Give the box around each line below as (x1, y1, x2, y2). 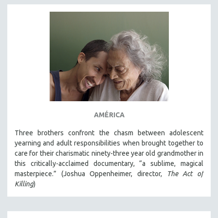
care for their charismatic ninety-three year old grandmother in (15, 149, 203, 157)
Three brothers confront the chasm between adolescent (15, 128, 203, 137)
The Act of (166, 169, 204, 178)
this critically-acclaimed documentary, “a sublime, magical (15, 159, 203, 167)
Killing (15, 180, 34, 188)
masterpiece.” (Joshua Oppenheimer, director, (15, 169, 167, 178)
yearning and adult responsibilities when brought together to (15, 139, 203, 147)
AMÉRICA (93, 110, 125, 119)
